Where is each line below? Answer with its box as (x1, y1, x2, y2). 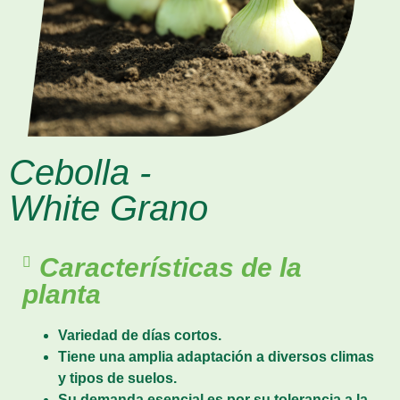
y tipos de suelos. (58, 371, 177, 387)
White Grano (9, 188, 208, 229)
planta (22, 279, 101, 310)
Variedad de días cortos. (58, 328, 221, 344)
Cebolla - (9, 153, 151, 193)
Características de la (39, 253, 303, 283)
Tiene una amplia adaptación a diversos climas (58, 349, 374, 365)
